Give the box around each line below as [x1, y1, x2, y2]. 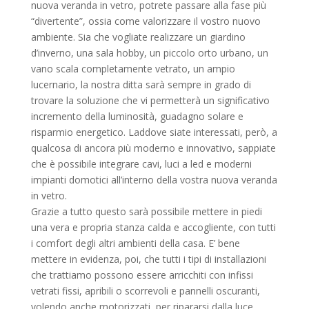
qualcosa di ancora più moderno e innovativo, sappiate [30, 141, 276, 154]
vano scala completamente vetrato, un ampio [30, 62, 235, 75]
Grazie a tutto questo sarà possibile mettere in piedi [30, 205, 262, 218]
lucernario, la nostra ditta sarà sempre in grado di [30, 78, 251, 91]
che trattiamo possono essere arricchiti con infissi [30, 268, 253, 281]
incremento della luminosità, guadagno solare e [30, 110, 243, 123]
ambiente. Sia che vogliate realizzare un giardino [30, 30, 246, 43]
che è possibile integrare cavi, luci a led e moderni [30, 157, 252, 170]
